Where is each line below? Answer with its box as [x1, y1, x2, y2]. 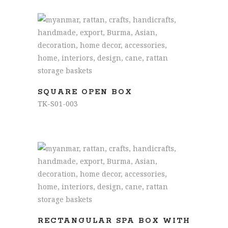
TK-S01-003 [38, 99, 78, 108]
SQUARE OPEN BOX [38, 88, 132, 97]
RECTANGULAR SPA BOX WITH [38, 216, 190, 225]
